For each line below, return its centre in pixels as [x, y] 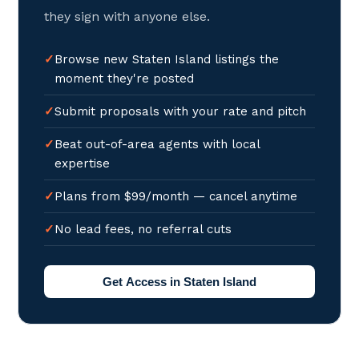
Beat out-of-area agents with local [158, 144]
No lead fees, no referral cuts [143, 229]
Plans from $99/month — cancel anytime [176, 196]
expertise [83, 163]
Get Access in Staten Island [179, 282]
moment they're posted [125, 79]
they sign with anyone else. [127, 16]
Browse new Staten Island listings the [167, 59]
